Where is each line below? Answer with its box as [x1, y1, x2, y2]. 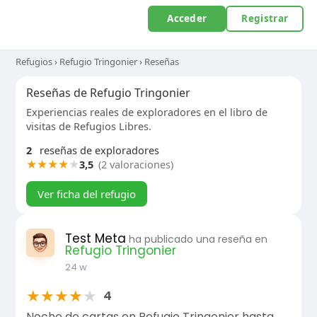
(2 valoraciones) [98, 157, 173, 171]
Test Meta [64, 230, 126, 247]
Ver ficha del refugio [37, 187, 136, 201]
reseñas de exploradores [36, 143, 159, 157]
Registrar [241, 12, 289, 25]
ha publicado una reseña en [128, 232, 267, 246]
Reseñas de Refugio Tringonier [25, 85, 190, 100]
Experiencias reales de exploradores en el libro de [25, 105, 267, 119]
